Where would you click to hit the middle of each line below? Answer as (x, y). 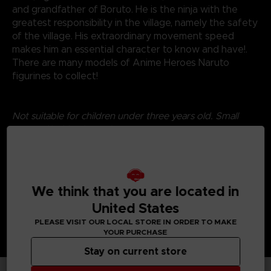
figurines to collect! (55, 76)
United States (135, 208)
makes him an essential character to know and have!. (129, 49)
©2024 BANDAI (44, 167)
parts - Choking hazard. (63, 129)
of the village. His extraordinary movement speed (123, 36)
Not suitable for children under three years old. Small (125, 116)
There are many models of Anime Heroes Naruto (120, 62)
